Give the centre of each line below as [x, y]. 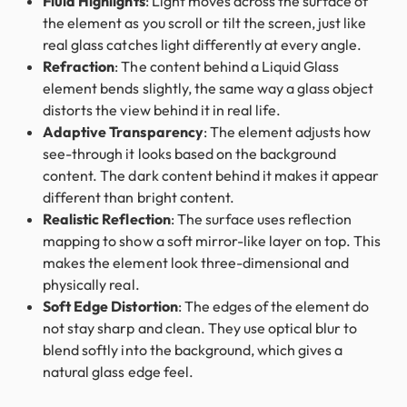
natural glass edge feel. [118, 372]
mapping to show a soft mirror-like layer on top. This [212, 241]
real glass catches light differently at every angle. [203, 45]
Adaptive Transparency [123, 132]
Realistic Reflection [107, 219]
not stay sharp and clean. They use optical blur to [200, 328]
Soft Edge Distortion [110, 307]
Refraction [79, 67]
